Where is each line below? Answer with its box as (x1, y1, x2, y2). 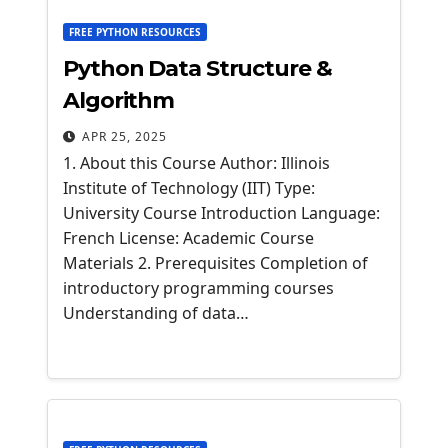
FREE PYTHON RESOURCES (69, 25, 201, 39)
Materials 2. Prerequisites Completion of (63, 252, 368, 274)
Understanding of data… (63, 302, 249, 324)
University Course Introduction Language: (63, 202, 380, 224)
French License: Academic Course (63, 227, 314, 249)
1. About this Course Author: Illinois (63, 152, 330, 174)
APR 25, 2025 (82, 128, 167, 145)
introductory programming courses (63, 277, 334, 299)
